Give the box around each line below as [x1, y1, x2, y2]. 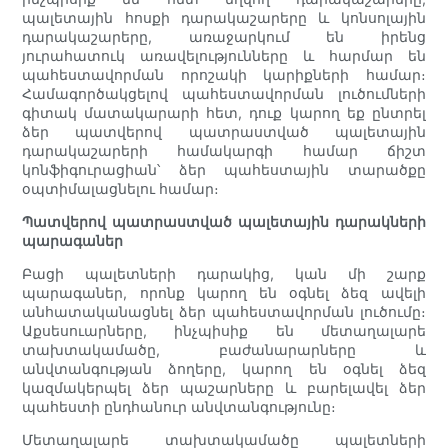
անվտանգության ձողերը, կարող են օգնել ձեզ [22, 360, 426, 378]
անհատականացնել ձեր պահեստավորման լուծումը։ [22, 303, 426, 321]
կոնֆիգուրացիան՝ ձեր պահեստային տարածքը [22, 161, 426, 179]
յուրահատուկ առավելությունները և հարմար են [22, 47, 426, 65]
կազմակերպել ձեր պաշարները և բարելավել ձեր [22, 379, 426, 397]
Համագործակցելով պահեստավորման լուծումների [22, 85, 426, 103]
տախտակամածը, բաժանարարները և [22, 341, 426, 359]
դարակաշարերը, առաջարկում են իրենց [22, 28, 426, 46]
